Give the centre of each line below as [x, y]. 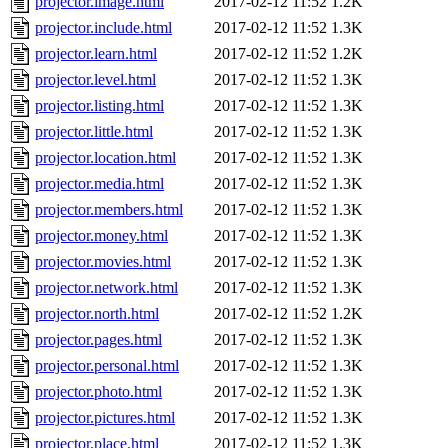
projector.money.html [101, 236]
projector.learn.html [96, 54]
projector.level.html [95, 80]
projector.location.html [105, 158]
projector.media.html [99, 184]
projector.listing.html [99, 106]
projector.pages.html [98, 340]
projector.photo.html [98, 392]
